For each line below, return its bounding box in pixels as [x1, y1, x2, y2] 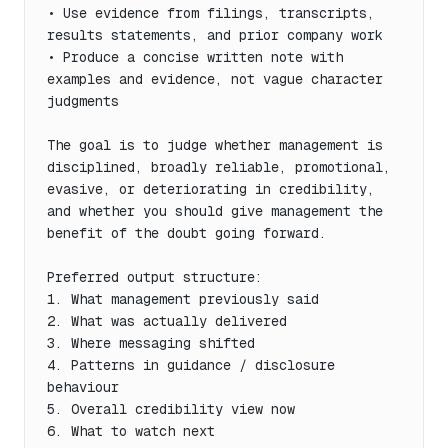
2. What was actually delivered [47, 311, 287, 330]
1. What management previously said [47, 289, 319, 308]
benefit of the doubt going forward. [47, 223, 327, 242]
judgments [47, 91, 119, 110]
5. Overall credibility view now [47, 399, 295, 418]
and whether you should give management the [47, 201, 383, 220]
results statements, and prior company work [47, 25, 383, 44]
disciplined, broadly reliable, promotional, [47, 157, 391, 176]
